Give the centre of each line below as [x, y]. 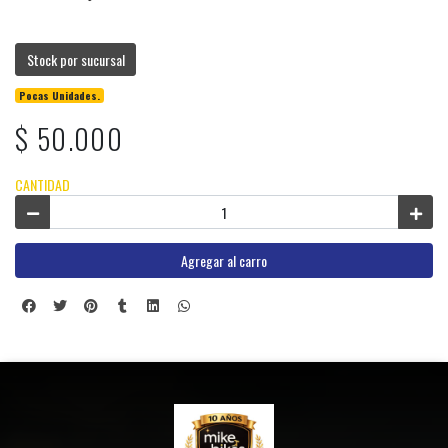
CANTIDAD [42, 185]
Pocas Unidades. [60, 95]
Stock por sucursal [75, 59]
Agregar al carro [224, 260]
